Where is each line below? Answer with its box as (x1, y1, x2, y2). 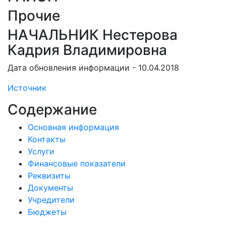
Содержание (8, 101, 97, 118)
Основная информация (28, 122, 119, 132)
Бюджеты (28, 207, 67, 217)
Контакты (28, 134, 66, 144)
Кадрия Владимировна (8, 41, 167, 59)
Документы (28, 183, 73, 193)
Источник (8, 83, 46, 93)
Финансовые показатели (28, 158, 126, 168)
